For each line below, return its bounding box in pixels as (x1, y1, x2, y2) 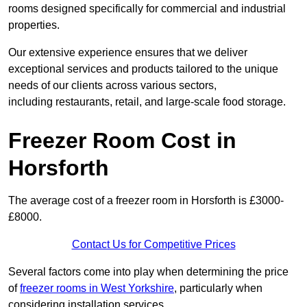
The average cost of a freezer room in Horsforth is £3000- (8, 195, 284, 207)
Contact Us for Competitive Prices (71, 238, 236, 251)
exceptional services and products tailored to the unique (8, 63, 278, 75)
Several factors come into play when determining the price (8, 266, 288, 278)
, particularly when (174, 282, 262, 295)
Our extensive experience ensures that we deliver (8, 47, 247, 59)
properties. (8, 19, 60, 32)
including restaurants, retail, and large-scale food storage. (8, 96, 286, 108)
